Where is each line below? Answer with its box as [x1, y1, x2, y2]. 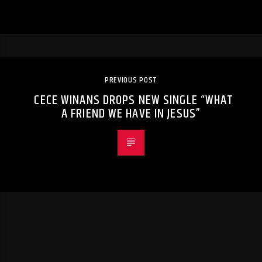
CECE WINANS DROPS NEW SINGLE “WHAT [34, 90, 234, 111]
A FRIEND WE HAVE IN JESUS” [61, 104, 201, 125]
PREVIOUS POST [104, 74, 158, 87]
